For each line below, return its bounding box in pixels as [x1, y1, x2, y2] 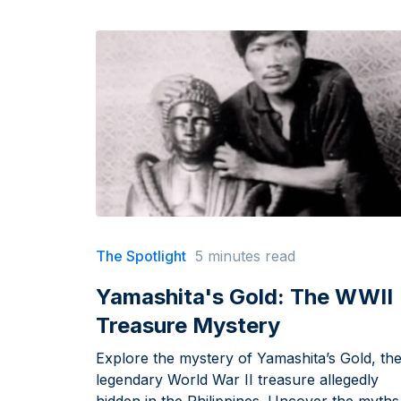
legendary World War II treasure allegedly [96, 371, 379, 389]
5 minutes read [195, 247, 295, 266]
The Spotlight [96, 247, 186, 266]
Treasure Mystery [96, 312, 280, 339]
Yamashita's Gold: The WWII [96, 284, 393, 311]
